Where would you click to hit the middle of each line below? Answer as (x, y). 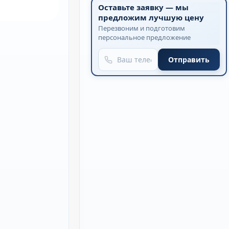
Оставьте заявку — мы (143, 7)
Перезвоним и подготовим (141, 28)
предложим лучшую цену (151, 17)
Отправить (189, 60)
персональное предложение (144, 37)
